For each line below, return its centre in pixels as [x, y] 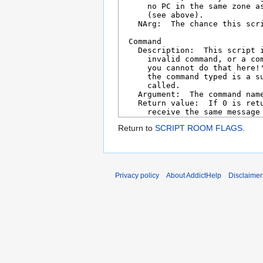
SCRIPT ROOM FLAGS [199, 128]
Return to [136, 128]
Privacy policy [137, 176]
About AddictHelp [194, 176]
